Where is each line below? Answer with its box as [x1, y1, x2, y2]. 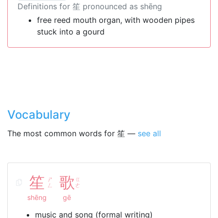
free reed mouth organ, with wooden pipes [37, 15, 195, 25]
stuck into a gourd [37, 27, 105, 36]
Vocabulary [7, 108, 71, 122]
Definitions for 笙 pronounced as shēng [18, 1, 162, 11]
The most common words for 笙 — [7, 128, 138, 138]
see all [138, 128, 161, 138]
